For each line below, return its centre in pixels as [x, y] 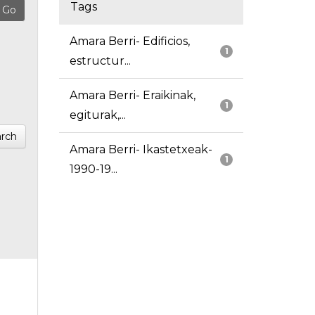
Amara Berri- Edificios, [129, 41]
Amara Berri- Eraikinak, [132, 96]
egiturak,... [97, 115]
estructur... [100, 61]
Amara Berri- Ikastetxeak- [141, 150]
